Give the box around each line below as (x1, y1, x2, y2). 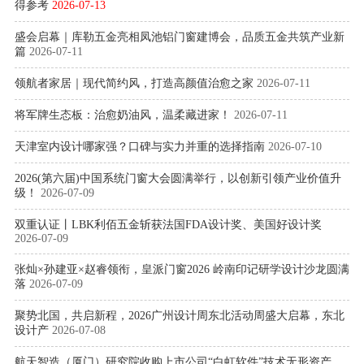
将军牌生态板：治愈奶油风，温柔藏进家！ (14, 109, 231, 122)
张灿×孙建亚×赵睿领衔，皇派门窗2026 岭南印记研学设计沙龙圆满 (14, 263, 349, 276)
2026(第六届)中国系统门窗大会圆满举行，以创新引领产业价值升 (14, 172, 341, 185)
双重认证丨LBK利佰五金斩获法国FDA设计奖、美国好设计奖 (14, 219, 322, 232)
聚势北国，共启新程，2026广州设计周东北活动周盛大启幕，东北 (14, 310, 344, 323)
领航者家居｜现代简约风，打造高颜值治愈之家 (14, 77, 253, 90)
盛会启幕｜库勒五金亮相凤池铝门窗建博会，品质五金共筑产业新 (14, 31, 344, 44)
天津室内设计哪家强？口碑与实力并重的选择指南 (14, 141, 265, 154)
